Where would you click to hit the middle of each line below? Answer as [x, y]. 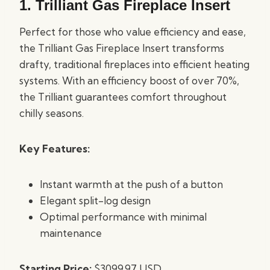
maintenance [71, 233]
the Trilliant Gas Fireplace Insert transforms [122, 48]
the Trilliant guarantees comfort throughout [123, 97]
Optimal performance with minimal [123, 217]
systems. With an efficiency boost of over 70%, [129, 80]
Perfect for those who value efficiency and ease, [133, 32]
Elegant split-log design [95, 200]
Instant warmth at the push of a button [131, 184]
